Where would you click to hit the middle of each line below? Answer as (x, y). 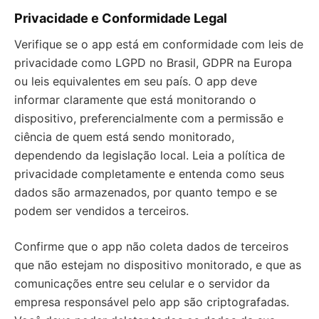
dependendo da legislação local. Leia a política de (150, 156)
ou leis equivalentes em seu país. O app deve (136, 82)
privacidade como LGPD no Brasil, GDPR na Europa (153, 63)
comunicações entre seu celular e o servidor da (142, 284)
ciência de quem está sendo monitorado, (124, 137)
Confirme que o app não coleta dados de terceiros (151, 247)
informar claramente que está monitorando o (135, 100)
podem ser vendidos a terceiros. (101, 211)
